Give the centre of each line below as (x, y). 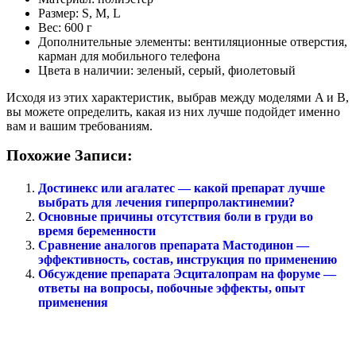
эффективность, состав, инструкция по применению (188, 260)
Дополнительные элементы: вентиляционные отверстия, (193, 42)
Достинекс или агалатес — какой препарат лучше (182, 188)
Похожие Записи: (70, 155)
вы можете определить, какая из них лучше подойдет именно (173, 112)
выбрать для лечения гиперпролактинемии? (166, 203)
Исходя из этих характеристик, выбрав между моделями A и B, (178, 98)
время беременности (97, 231)
